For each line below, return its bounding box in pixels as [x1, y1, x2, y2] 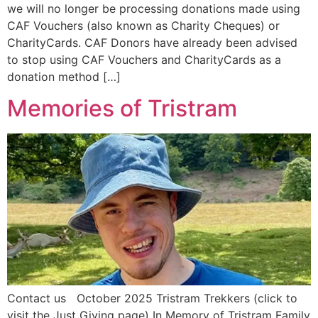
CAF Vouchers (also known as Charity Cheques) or [7, 18, 280, 33]
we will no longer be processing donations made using [7, 1, 300, 16]
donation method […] [7, 70, 121, 84]
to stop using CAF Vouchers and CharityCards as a [7, 53, 281, 67]
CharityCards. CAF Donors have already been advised [7, 35, 297, 50]
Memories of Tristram [7, 94, 237, 123]
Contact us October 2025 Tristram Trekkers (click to [7, 291, 297, 306]
